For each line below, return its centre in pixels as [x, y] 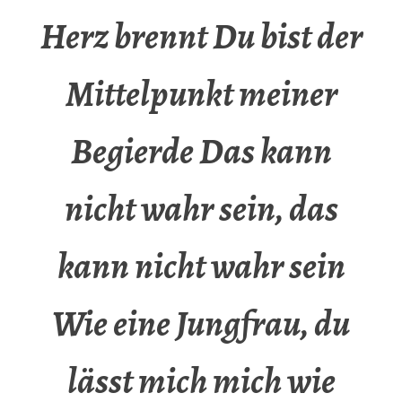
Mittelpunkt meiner [201, 94]
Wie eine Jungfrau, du [201, 324]
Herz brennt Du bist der [201, 37]
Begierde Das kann [201, 152]
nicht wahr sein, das [201, 209]
